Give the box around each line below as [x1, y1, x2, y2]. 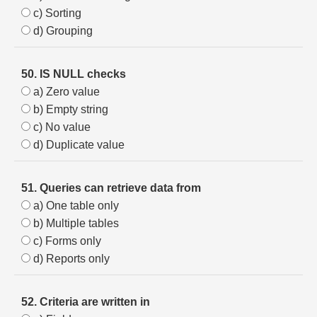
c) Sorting [30, 7, 81, 19]
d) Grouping [30, 25, 93, 37]
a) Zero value [30, 86, 100, 98]
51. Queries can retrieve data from [21, 182, 201, 194]
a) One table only [30, 200, 119, 212]
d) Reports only [30, 253, 110, 265]
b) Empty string [30, 103, 108, 115]
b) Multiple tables [30, 217, 119, 229]
